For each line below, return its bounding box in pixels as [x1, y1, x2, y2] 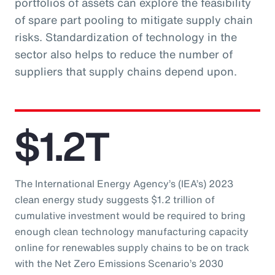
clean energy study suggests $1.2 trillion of [15, 192, 215, 207]
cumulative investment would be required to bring [15, 207, 246, 223]
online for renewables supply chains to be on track [15, 239, 249, 255]
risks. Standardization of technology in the [15, 28, 237, 45]
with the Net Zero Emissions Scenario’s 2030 [15, 255, 223, 271]
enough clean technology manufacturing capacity [15, 223, 249, 239]
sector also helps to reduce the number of [15, 45, 233, 62]
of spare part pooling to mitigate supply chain [15, 11, 253, 28]
